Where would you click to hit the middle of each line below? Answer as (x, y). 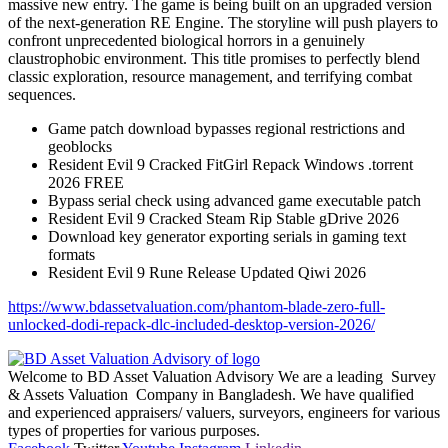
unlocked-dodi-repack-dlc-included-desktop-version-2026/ (191, 324)
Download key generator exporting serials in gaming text (227, 236)
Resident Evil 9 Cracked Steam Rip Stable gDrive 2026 (223, 218)
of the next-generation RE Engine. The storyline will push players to (223, 22)
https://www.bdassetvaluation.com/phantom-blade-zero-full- (196, 306)
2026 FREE (86, 182)
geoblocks (80, 146)
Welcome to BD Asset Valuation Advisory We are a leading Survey (222, 376)
